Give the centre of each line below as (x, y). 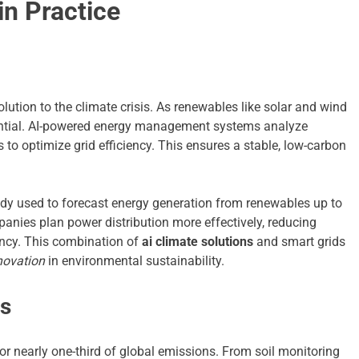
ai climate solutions (198, 242)
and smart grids (299, 242)
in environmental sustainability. (135, 261)
